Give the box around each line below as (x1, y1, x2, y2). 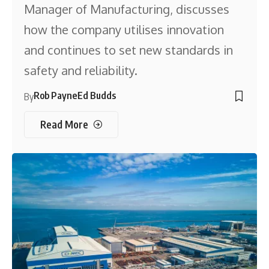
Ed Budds (77, 89, 116, 102)
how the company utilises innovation (24, 22, 225, 38)
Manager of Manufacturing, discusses (24, 1, 230, 17)
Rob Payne (34, 89, 77, 102)
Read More (40, 118, 88, 131)
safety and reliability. (24, 62, 138, 79)
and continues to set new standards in (24, 42, 234, 58)
